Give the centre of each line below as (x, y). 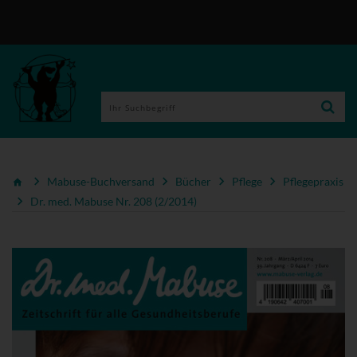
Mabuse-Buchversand (101, 181)
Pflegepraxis (313, 181)
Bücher (193, 181)
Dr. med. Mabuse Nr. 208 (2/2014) (114, 202)
